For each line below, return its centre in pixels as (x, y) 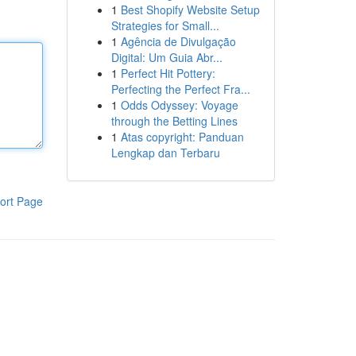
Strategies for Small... (165, 25)
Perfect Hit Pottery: (168, 73)
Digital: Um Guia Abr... (166, 57)
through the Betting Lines (174, 121)
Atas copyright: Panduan (182, 137)
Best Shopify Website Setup (190, 10)
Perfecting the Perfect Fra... (180, 89)
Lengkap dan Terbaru (165, 153)
